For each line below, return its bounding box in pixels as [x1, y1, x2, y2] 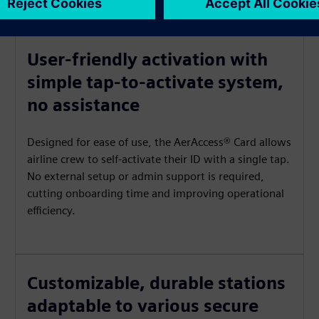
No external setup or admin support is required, [27, 169, 265, 183]
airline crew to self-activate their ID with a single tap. [27, 152, 291, 166]
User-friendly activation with [27, 49, 268, 70]
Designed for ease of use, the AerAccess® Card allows [27, 135, 292, 149]
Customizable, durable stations [27, 273, 286, 293]
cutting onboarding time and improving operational [27, 187, 285, 200]
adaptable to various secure [27, 296, 259, 316]
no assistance [27, 95, 140, 115]
